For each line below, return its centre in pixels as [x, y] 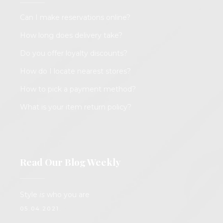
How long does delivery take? [71, 36]
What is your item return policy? [76, 107]
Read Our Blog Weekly [70, 162]
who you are [67, 195]
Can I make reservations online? [75, 18]
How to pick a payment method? [78, 89]
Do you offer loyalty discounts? [74, 54]
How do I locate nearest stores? [75, 71]
